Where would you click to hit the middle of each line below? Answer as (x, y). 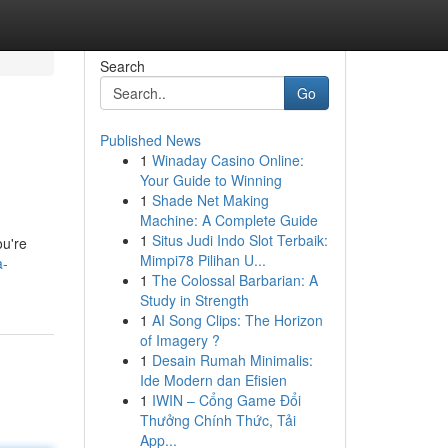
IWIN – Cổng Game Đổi (226, 400)
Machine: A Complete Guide (228, 220)
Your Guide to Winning (210, 180)
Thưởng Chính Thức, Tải (217, 420)
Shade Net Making (210, 200)
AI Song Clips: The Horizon (237, 320)
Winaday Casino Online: (227, 160)
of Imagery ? (179, 340)
